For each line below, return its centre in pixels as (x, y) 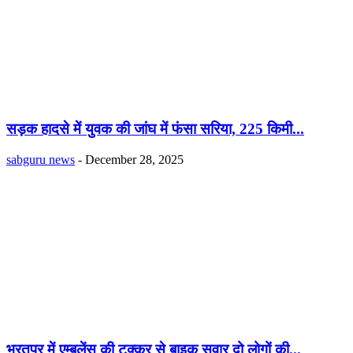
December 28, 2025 (134, 160)
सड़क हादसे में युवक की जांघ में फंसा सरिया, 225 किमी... (155, 129)
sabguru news (41, 160)
